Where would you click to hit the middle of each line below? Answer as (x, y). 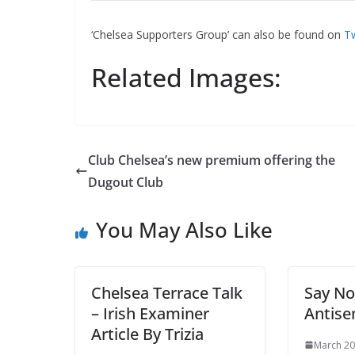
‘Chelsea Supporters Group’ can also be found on (217, 34)
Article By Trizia (147, 334)
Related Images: (186, 77)
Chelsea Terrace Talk (166, 292)
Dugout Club (125, 182)
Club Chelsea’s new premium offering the (211, 160)
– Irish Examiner (150, 313)
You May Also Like (184, 229)
